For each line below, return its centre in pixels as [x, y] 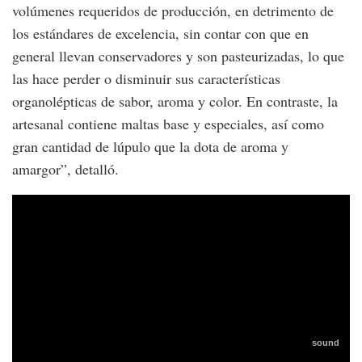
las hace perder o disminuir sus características [146, 79]
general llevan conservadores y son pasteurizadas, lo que [178, 56]
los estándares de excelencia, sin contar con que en [160, 34]
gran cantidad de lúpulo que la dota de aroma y [150, 147]
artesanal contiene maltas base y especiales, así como [168, 124]
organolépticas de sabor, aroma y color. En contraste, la [175, 101]
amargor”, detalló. [65, 169]
